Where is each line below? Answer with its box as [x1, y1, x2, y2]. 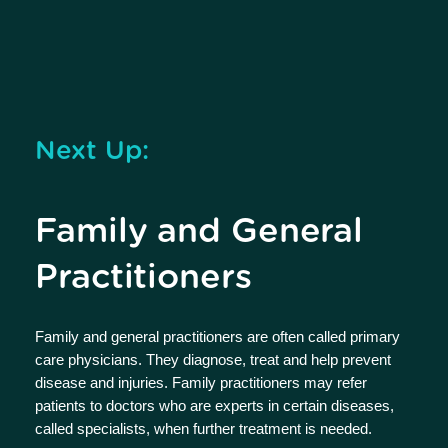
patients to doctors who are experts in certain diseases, [35, 397, 394, 414]
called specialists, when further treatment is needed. [35, 420, 372, 437]
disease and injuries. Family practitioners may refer [35, 374, 367, 391]
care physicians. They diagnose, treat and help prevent [35, 351, 391, 368]
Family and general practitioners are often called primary [35, 328, 400, 345]
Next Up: [35, 138, 149, 164]
